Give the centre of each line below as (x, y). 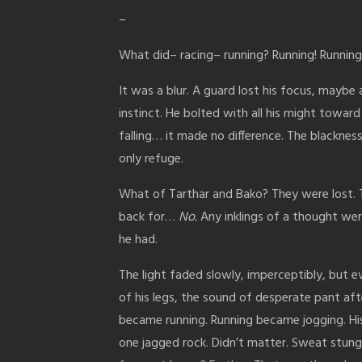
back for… (149, 217)
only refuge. (153, 159)
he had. (138, 240)
